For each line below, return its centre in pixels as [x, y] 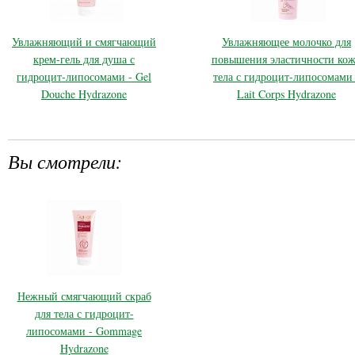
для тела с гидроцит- [84, 313]
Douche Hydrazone [84, 94]
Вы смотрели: [65, 160]
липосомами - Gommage [84, 330]
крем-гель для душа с [84, 59]
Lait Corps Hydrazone [286, 94]
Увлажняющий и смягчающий [84, 42]
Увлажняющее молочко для [286, 42]
